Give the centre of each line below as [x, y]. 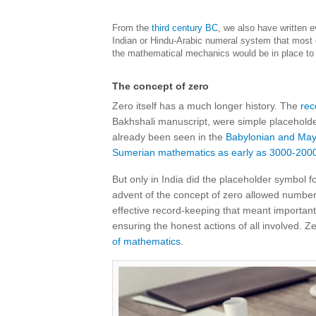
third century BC [185, 28]
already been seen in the [169, 137]
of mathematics [146, 241]
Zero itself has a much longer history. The [206, 106]
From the [132, 28]
